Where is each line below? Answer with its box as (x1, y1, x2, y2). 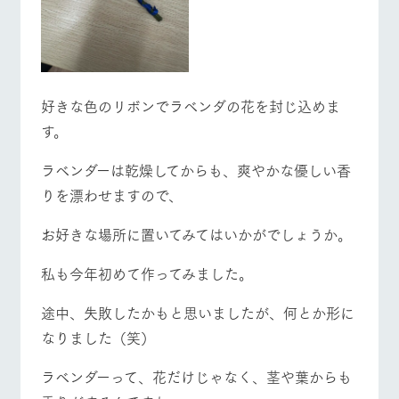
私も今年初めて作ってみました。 (40, 262, 253, 285)
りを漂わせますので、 (40, 183, 183, 207)
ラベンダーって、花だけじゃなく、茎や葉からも (40, 365, 352, 388)
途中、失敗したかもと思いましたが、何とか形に (40, 301, 354, 324)
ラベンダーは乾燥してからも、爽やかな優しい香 (40, 159, 351, 182)
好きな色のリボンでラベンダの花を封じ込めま (40, 94, 340, 118)
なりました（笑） (40, 326, 155, 349)
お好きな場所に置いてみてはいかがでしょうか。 (40, 223, 352, 246)
